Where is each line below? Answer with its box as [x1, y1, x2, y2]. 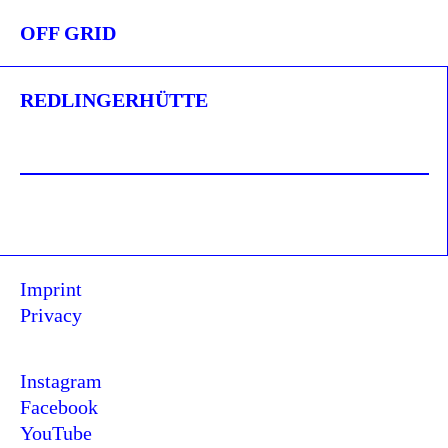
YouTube [20, 422, 92, 444]
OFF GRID [20, 22, 116, 44]
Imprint [20, 278, 82, 300]
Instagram [20, 370, 102, 392]
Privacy [20, 304, 82, 326]
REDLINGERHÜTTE [20, 89, 208, 111]
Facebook [20, 396, 98, 418]
